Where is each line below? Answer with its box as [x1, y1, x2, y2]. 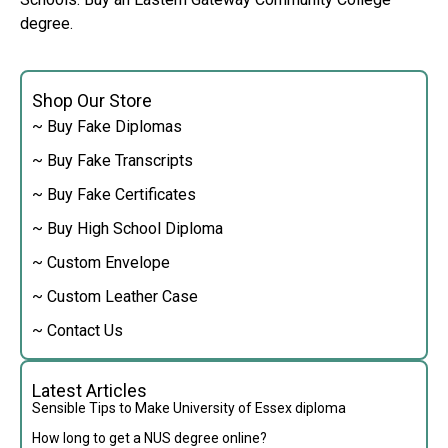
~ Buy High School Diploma [32, 219, 223, 239]
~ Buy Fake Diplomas [32, 117, 182, 137]
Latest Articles [32, 380, 147, 402]
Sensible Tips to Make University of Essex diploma [32, 400, 346, 417]
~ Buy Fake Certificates [32, 185, 196, 205]
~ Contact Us [32, 321, 123, 341]
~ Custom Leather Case [32, 287, 198, 307]
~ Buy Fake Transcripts [32, 151, 193, 171]
